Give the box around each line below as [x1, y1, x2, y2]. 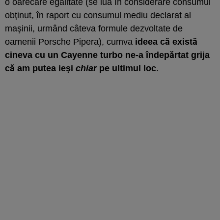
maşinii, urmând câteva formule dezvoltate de [5, 23, 183, 33]
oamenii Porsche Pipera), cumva [5, 36, 135, 47]
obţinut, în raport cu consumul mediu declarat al [5, 10, 191, 20]
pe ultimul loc [97, 63, 156, 73]
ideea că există [135, 36, 197, 47]
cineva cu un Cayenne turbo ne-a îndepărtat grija [5, 50, 210, 60]
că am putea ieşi [5, 63, 76, 73]
